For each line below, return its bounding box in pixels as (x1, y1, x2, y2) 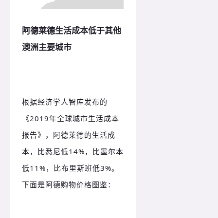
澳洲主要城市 (22, 41, 72, 53)
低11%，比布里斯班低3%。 (22, 163, 119, 173)
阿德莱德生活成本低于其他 (22, 25, 121, 36)
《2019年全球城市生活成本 (22, 113, 119, 124)
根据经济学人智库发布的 (22, 97, 108, 107)
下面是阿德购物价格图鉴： (22, 180, 115, 190)
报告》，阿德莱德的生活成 (22, 130, 115, 140)
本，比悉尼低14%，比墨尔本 (22, 146, 124, 157)
